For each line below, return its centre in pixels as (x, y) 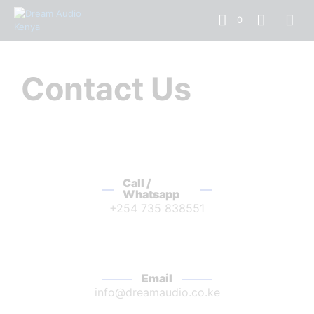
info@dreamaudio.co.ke (157, 292)
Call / (137, 183)
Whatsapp (151, 194)
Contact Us (106, 89)
